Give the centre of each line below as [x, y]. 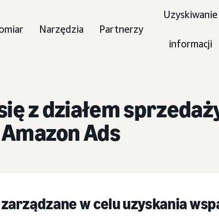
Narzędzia [61, 29]
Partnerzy [121, 29]
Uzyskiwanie [190, 14]
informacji [190, 44]
